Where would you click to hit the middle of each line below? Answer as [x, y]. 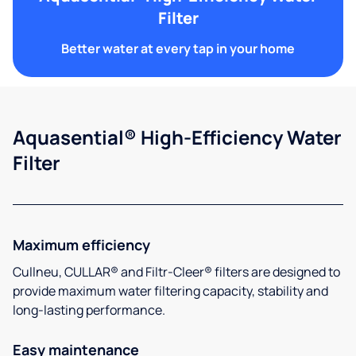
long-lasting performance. [89, 310]
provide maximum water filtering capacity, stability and [170, 290]
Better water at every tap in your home [178, 48]
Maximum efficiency [81, 244]
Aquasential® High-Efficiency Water [177, 137]
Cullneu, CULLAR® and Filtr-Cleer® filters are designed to [176, 271]
